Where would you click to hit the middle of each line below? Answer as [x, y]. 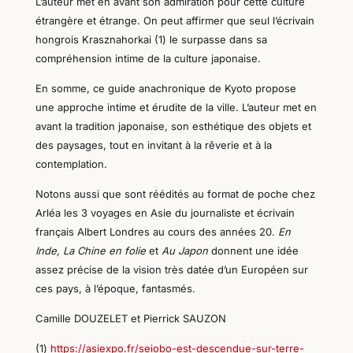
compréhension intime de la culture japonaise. [148, 58]
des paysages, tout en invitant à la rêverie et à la [153, 145]
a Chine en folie [108, 251]
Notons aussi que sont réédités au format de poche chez [175, 194]
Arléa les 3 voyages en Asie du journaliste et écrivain [165, 213]
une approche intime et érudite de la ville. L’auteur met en [176, 107]
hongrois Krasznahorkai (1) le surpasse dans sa [151, 39]
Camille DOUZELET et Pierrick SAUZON [130, 318]
